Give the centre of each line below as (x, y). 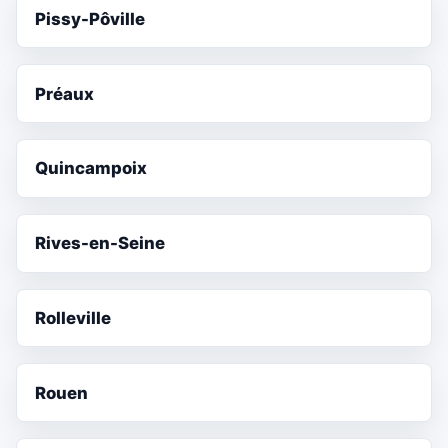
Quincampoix (91, 168)
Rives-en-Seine (100, 243)
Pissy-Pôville (90, 18)
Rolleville (73, 318)
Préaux (65, 93)
